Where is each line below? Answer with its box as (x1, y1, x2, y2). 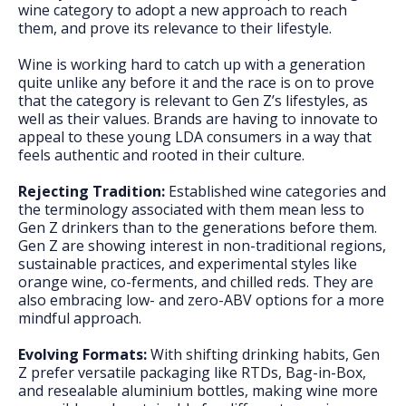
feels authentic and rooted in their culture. (18, 145, 304, 165)
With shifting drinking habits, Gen (147, 344, 380, 364)
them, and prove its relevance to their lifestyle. (18, 18, 332, 38)
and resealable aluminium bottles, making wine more (18, 381, 378, 401)
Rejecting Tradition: (18, 181, 169, 201)
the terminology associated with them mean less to (18, 199, 364, 219)
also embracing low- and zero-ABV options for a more (18, 290, 384, 310)
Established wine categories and (169, 181, 386, 201)
